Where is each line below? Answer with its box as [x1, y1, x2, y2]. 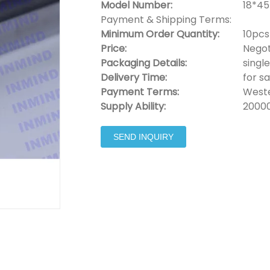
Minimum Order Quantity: [100, 27, 219, 41]
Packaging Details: [100, 56, 187, 70]
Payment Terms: [100, 85, 179, 99]
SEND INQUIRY [113, 132, 174, 142]
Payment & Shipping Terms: [100, 13, 231, 27]
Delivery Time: [100, 71, 167, 84]
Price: [100, 42, 127, 55]
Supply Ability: [100, 99, 166, 113]
